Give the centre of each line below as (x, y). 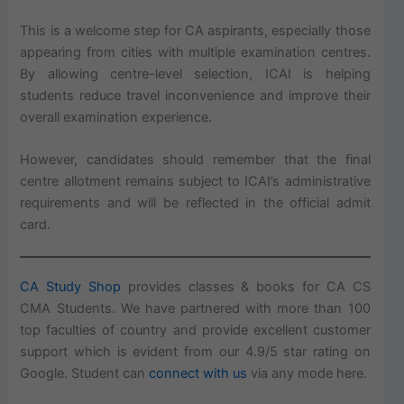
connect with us (198, 374)
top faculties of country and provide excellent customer (195, 331)
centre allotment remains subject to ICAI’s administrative (195, 182)
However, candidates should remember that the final (195, 160)
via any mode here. (308, 374)
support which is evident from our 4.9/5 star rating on (195, 352)
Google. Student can (85, 374)
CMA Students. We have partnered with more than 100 (195, 309)
